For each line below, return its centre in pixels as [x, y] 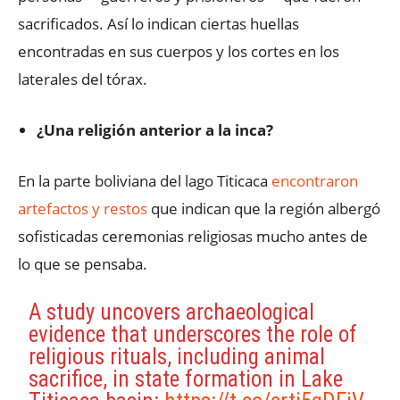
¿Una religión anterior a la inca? [155, 130]
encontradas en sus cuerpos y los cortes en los [179, 51]
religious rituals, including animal [177, 357]
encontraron [315, 181]
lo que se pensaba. [83, 264]
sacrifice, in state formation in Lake [186, 379]
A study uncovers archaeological [172, 312]
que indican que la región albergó [264, 208]
